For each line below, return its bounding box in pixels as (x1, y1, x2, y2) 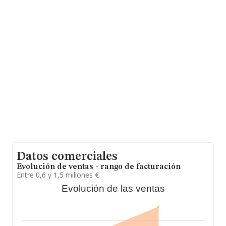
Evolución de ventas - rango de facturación (17, 163, 181, 171)
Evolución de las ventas (61, 183, 165, 194)
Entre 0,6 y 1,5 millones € (17, 170, 99, 180)
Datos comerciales (17, 151, 118, 163)
